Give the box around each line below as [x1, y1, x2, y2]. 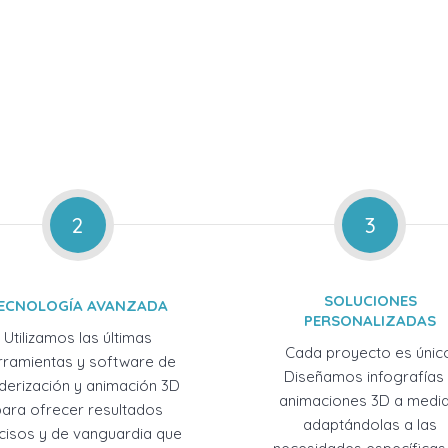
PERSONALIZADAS [304, 311, 437, 330]
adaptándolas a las [303, 415, 438, 434]
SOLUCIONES [323, 291, 417, 310]
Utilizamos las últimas [3, 328, 152, 347]
